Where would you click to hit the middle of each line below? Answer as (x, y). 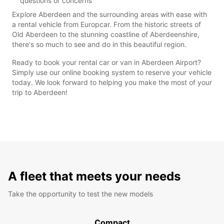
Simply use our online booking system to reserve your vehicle (112, 72)
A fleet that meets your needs (94, 176)
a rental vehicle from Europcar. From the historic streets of (106, 24)
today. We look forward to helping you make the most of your (112, 82)
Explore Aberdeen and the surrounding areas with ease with (109, 14)
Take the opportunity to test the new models (80, 193)
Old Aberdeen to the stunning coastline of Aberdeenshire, (106, 34)
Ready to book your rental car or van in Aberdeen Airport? (106, 62)
